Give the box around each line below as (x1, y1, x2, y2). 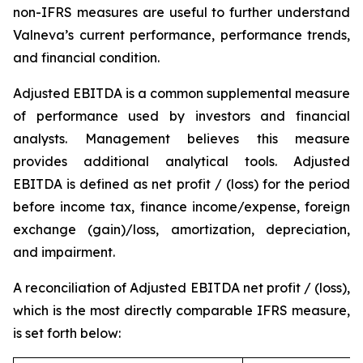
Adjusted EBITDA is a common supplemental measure (13, 85, 350, 101)
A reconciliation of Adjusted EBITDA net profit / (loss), (13, 280, 350, 296)
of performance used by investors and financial (13, 108, 350, 124)
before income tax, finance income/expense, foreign (13, 199, 350, 215)
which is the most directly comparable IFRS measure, (13, 302, 350, 318)
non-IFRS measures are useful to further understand (13, 4, 350, 20)
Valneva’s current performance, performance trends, (13, 27, 350, 43)
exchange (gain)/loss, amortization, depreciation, (13, 221, 350, 237)
